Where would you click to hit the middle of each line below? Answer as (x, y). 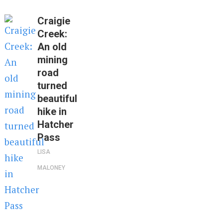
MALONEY (51, 168)
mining (52, 60)
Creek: (52, 34)
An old (52, 47)
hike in (52, 112)
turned (52, 86)
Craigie (54, 21)
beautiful (57, 99)
